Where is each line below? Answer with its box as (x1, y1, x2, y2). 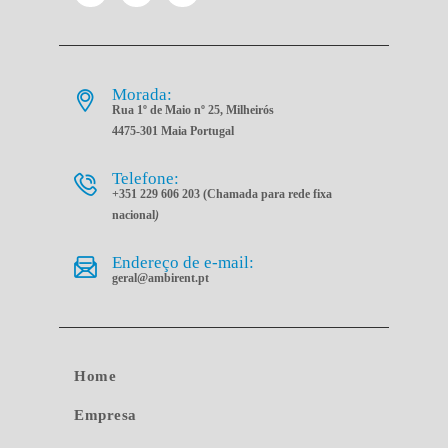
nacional (112, 207, 156, 222)
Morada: (112, 85, 173, 105)
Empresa (74, 406, 137, 423)
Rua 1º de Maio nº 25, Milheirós (112, 103, 275, 118)
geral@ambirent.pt (112, 270, 210, 285)
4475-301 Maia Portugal (112, 124, 235, 139)
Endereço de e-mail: (112, 252, 255, 272)
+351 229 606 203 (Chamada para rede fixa (112, 186, 333, 201)
